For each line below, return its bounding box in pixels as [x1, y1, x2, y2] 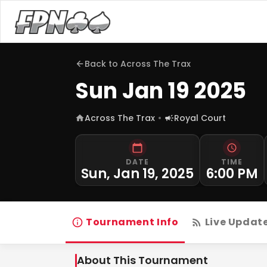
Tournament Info [86, 215, 179, 229]
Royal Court [174, 112, 226, 124]
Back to [85, 58, 120, 70]
